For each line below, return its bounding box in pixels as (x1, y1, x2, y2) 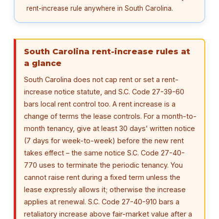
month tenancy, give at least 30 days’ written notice (24, 124, 195, 133)
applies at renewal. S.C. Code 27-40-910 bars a (24, 197, 179, 206)
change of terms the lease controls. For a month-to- (24, 112, 197, 121)
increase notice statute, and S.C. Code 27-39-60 (24, 88, 184, 96)
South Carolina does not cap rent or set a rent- (24, 75, 178, 84)
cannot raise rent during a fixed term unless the (24, 173, 180, 182)
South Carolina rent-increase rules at (24, 47, 190, 57)
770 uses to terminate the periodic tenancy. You (24, 161, 183, 170)
